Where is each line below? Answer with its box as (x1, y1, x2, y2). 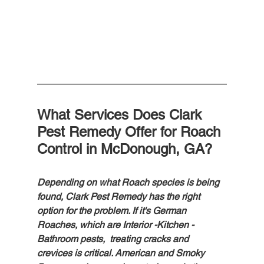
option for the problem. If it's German (37, 205, 189, 217)
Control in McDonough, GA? (37, 141, 212, 157)
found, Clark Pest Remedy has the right (37, 191, 202, 203)
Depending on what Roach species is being (37, 177, 222, 189)
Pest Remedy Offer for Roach (37, 124, 225, 140)
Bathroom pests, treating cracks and (37, 233, 191, 245)
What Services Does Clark (37, 107, 206, 123)
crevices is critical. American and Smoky (37, 247, 207, 259)
